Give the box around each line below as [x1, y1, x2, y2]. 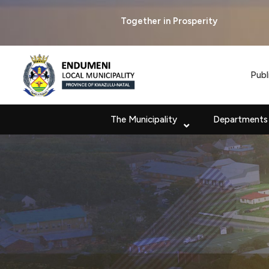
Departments [213, 114, 268, 125]
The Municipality [110, 114, 177, 125]
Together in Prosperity [85, 16, 182, 26]
